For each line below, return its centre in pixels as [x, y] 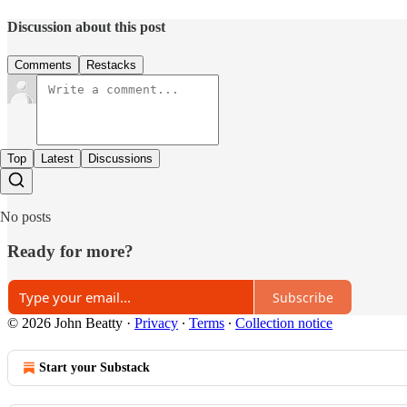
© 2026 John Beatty [65, 323]
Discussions [120, 158]
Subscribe [303, 297]
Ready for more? [70, 252]
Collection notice [284, 323]
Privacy [156, 323]
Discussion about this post [86, 27]
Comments [43, 65]
